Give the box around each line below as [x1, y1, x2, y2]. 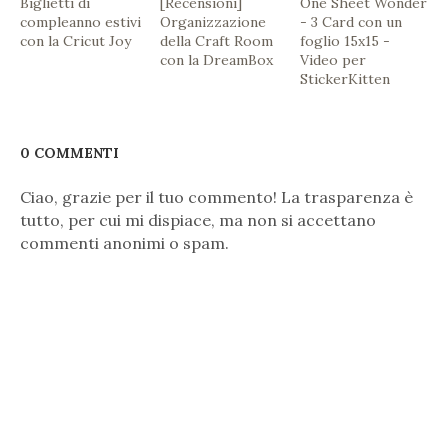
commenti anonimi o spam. [20, 233, 229, 254]
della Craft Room [160, 32, 274, 51]
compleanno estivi [20, 13, 141, 32]
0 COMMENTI [20, 144, 119, 163]
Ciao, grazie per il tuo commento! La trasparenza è [20, 187, 413, 208]
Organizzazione [160, 13, 267, 32]
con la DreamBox [160, 51, 274, 70]
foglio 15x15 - [300, 32, 391, 51]
